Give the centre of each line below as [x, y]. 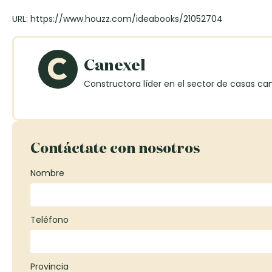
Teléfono [49, 219]
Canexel [114, 64]
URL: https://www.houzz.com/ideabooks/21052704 [117, 19]
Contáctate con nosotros [115, 147]
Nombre [47, 173]
